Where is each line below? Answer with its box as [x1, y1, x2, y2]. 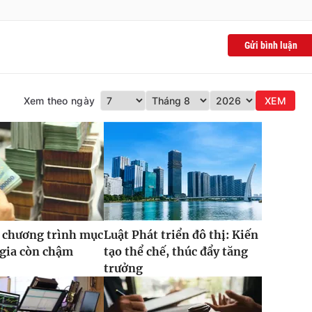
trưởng [103, 261, 143, 276]
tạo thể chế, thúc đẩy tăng [103, 244, 248, 259]
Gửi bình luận [244, 40, 297, 52]
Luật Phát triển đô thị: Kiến [103, 228, 258, 242]
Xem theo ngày [23, 95, 95, 107]
